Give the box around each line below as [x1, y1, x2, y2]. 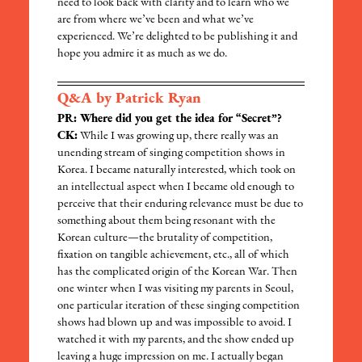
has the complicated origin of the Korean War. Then [57, 266, 298, 279]
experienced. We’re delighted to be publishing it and [57, 31, 298, 44]
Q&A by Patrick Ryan [57, 91, 202, 107]
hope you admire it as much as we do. [57, 48, 228, 61]
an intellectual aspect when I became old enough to [57, 181, 295, 194]
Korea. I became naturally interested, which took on [57, 164, 297, 177]
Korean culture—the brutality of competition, [57, 232, 273, 245]
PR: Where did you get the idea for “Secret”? [57, 113, 283, 126]
